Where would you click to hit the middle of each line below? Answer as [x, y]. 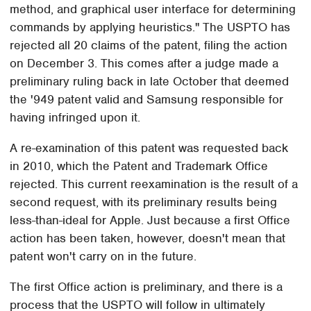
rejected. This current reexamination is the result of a [154, 184]
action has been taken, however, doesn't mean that [148, 238]
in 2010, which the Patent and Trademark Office [139, 166]
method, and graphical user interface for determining [153, 9]
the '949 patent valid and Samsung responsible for [147, 100]
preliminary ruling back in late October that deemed [150, 82]
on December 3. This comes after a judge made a [144, 64]
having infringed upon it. [75, 118]
